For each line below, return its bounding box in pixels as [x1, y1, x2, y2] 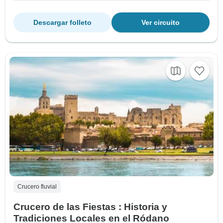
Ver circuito [141, 18, 180, 27]
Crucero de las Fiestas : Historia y [13, 201, 167, 212]
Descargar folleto [33, 18, 92, 27]
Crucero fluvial [17, 183, 57, 190]
